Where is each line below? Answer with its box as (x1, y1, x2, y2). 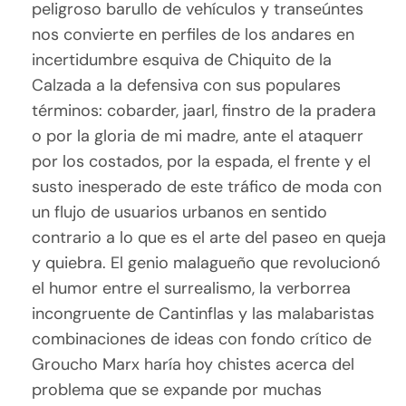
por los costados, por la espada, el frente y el (32, 150, 372, 173)
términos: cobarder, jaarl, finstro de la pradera (32, 100, 377, 122)
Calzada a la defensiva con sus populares (32, 74, 342, 97)
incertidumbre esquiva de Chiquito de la (32, 49, 333, 72)
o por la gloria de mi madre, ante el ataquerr (32, 125, 364, 148)
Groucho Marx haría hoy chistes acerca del (32, 353, 355, 376)
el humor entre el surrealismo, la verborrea (32, 277, 352, 300)
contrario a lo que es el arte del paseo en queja (32, 227, 387, 249)
